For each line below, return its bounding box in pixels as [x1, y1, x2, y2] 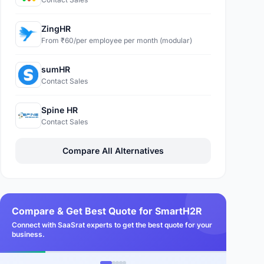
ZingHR [41, 24, 71, 34]
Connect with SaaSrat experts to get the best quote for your [12, 220, 212, 229]
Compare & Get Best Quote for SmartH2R [12, 205, 202, 217]
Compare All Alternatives [62, 146, 164, 156]
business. [12, 230, 45, 239]
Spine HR [41, 105, 78, 115]
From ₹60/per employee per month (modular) [41, 36, 192, 45]
